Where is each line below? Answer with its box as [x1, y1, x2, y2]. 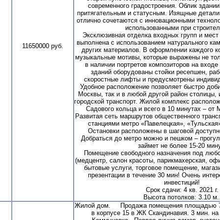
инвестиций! [164, 178, 200, 186]
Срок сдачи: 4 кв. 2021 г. [145, 186, 219, 193]
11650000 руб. [22, 42, 63, 50]
